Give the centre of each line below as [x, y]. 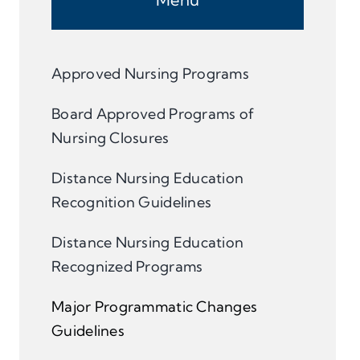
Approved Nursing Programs [150, 74]
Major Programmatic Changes [155, 307]
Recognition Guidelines [132, 202]
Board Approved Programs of [153, 114]
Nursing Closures [110, 138]
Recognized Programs [127, 267]
